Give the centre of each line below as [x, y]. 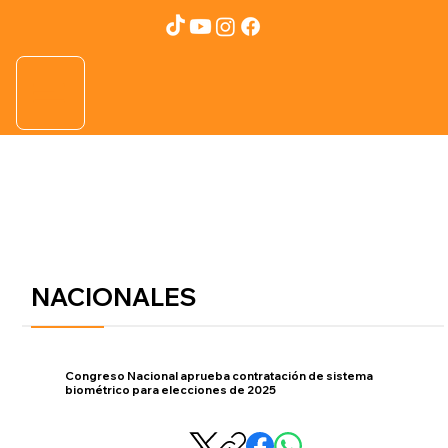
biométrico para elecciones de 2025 [171, 389]
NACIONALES [114, 297]
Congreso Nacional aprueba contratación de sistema [219, 375]
